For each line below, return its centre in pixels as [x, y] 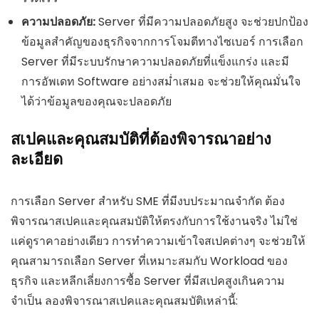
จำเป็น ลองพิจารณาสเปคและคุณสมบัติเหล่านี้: [124, 300]
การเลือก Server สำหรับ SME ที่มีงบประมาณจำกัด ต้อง [148, 201]
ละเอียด [37, 159]
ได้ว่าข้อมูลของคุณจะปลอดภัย [96, 101]
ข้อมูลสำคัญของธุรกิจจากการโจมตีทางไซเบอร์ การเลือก [162, 41]
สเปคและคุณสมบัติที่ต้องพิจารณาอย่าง [141, 139]
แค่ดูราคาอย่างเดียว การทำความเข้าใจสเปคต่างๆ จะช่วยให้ [158, 241]
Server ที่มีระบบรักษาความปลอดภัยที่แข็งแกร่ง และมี [155, 61]
